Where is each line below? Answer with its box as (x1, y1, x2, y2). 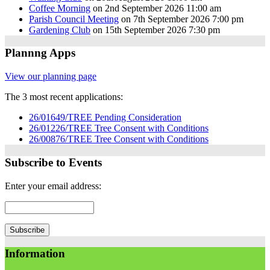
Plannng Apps (5, 46, 75, 60)
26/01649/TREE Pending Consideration (29, 112, 181, 123)
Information (5, 247, 65, 260)
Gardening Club (29, 24, 90, 35)
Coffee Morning (29, 2, 90, 13)
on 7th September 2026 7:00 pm (119, 13, 243, 24)
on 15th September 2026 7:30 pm (90, 24, 220, 35)
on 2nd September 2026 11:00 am (90, 2, 221, 13)
